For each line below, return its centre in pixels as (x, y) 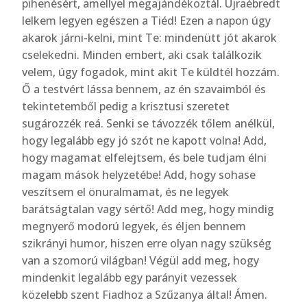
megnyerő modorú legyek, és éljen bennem (134, 226)
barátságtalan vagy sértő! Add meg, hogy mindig (148, 209)
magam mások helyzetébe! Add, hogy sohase (139, 175)
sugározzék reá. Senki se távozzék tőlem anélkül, (149, 123)
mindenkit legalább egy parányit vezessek (130, 278)
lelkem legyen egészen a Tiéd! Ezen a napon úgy (147, 21)
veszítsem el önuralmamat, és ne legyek (126, 192)
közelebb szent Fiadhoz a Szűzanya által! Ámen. (145, 295)
